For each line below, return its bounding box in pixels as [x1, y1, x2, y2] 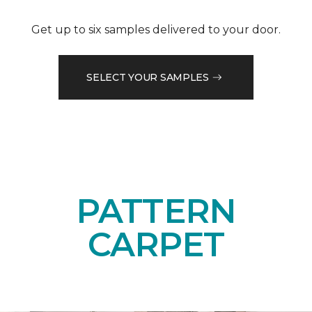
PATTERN [76, 191, 236, 232]
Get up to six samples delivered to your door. [31, 23, 281, 37]
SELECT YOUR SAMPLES [86, 70, 209, 84]
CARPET [87, 224, 225, 265]
